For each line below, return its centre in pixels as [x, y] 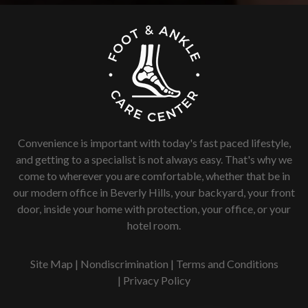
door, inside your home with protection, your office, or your [154, 209]
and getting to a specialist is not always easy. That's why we [154, 159]
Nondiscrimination [124, 264]
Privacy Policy [157, 280]
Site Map [51, 264]
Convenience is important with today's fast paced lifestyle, [154, 143]
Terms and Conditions [227, 264]
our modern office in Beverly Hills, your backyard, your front [154, 192]
